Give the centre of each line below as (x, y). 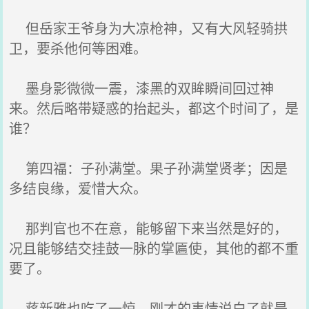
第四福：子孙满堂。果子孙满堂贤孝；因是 (149, 168)
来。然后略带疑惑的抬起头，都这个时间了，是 (154, 108)
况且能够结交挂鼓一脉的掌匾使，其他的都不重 (154, 248)
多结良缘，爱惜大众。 (78, 188)
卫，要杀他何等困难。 (78, 48)
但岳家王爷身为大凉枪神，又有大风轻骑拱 (149, 28)
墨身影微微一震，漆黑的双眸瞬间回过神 (142, 88)
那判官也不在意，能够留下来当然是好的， (149, 228)
